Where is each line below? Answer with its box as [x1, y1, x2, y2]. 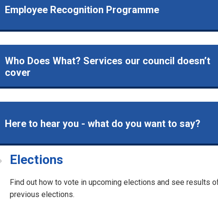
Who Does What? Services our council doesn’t [5, 54, 210, 67]
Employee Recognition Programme [5, 3, 159, 16]
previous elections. [10, 190, 74, 200]
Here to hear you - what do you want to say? [5, 118, 200, 130]
